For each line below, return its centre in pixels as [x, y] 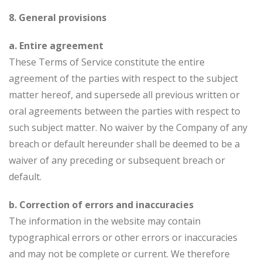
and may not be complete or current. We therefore [119, 254]
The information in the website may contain [105, 221]
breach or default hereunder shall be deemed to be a [124, 144]
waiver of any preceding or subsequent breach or [117, 160]
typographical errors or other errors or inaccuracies [123, 237]
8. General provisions [58, 18]
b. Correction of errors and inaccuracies [101, 205]
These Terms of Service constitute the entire [107, 62]
